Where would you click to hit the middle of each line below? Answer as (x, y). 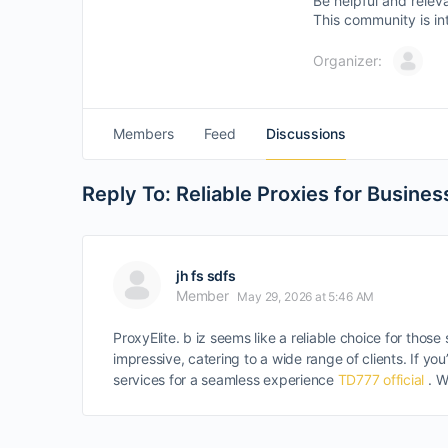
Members (143, 133)
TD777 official (381, 379)
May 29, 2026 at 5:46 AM (306, 296)
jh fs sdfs (206, 275)
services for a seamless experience (225, 379)
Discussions (306, 133)
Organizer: (347, 60)
